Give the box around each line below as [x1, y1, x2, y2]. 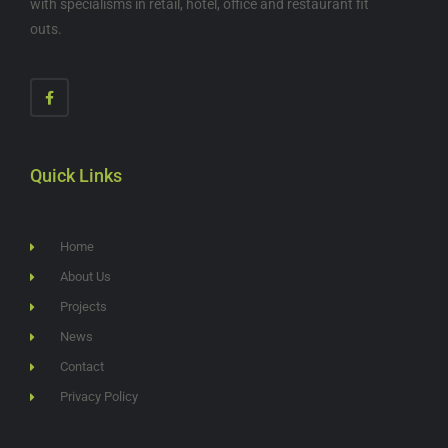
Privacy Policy [60, 389, 139, 405]
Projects [60, 299, 108, 315]
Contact [60, 359, 105, 375]
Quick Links [30, 165, 122, 187]
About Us [60, 269, 112, 285]
